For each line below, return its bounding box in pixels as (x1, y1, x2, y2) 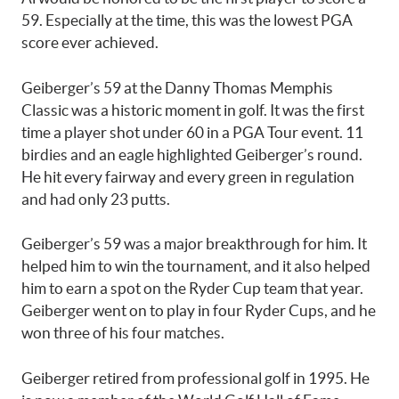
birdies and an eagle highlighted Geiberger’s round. (21, 145, 362, 163)
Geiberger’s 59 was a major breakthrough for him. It (21, 235, 367, 253)
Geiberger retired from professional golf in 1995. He (21, 369, 370, 387)
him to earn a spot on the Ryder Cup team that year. (21, 280, 363, 297)
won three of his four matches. (21, 324, 224, 342)
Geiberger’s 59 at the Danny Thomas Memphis (21, 78, 333, 96)
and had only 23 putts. (21, 190, 170, 208)
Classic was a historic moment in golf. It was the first (21, 101, 364, 118)
